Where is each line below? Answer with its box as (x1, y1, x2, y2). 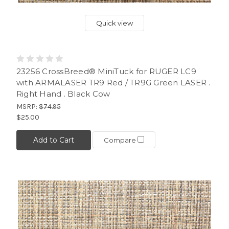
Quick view (96, 18, 133, 27)
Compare (103, 136, 138, 145)
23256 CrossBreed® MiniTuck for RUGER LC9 (16, 66, 196, 76)
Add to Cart (33, 135, 74, 145)
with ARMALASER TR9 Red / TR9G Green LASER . (16, 77, 211, 87)
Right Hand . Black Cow (16, 88, 110, 99)
